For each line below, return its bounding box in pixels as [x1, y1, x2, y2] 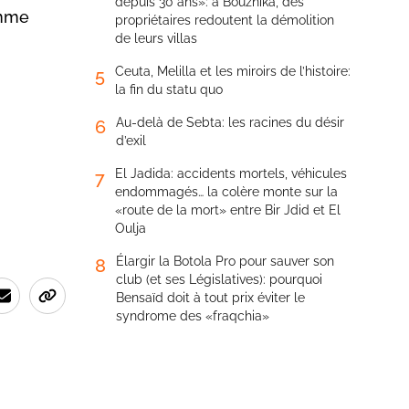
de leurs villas [115, 31, 197, 46]
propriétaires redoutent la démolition [115, 13, 334, 27]
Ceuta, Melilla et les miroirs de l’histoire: [115, 64, 351, 79]
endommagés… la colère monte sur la [115, 184, 338, 199]
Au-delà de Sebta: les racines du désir [116, 115, 344, 130]
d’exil [116, 133, 146, 148]
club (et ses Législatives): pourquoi [116, 272, 322, 287]
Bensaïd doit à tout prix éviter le [116, 290, 305, 305]
